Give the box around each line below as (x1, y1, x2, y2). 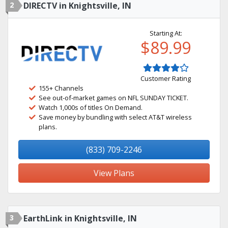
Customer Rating (140, 74, 191, 83)
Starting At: (149, 28, 182, 38)
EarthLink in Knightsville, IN (23, 213, 137, 224)
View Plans (94, 167, 134, 179)
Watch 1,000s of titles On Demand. (39, 103, 142, 112)
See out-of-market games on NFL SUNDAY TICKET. (39, 93, 188, 102)
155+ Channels (39, 83, 83, 93)
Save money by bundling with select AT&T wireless (39, 112, 192, 122)
